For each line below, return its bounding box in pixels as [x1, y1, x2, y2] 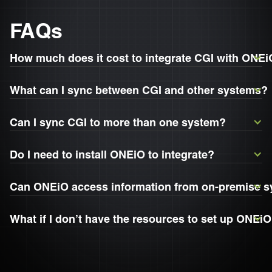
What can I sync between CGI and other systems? [10, 83, 268, 97]
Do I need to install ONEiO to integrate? [10, 148, 214, 161]
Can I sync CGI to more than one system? [10, 115, 226, 129]
